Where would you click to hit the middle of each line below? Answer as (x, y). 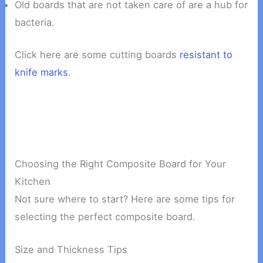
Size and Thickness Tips (71, 250)
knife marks (42, 72)
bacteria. (35, 23)
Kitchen (33, 181)
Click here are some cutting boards (97, 54)
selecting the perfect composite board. (105, 216)
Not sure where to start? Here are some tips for (125, 199)
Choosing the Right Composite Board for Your (121, 163)
